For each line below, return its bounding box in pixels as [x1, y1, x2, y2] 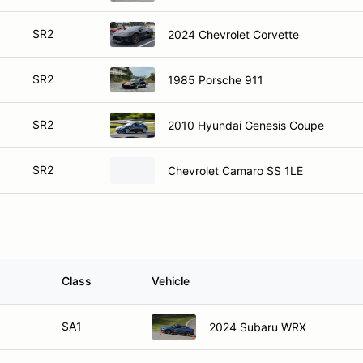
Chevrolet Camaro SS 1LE [168, 163, 303, 177]
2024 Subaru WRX [209, 319, 306, 334]
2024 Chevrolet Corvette [168, 27, 299, 41]
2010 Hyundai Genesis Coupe [168, 117, 324, 132]
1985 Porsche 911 [168, 72, 263, 87]
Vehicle [152, 274, 190, 288]
